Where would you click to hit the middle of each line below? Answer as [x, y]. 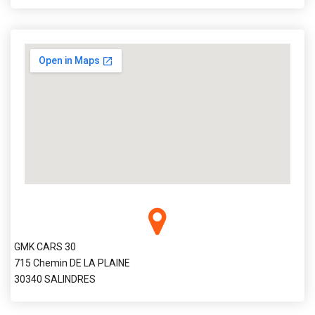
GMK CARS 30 [45, 246]
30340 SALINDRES [55, 279]
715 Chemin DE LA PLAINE [72, 263]
